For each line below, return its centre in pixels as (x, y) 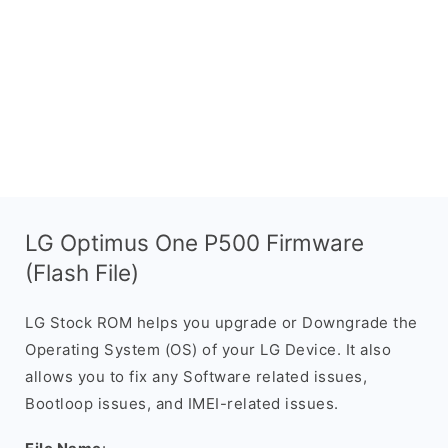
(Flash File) (82, 272)
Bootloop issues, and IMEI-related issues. (182, 403)
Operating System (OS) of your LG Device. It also (208, 349)
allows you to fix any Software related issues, (196, 376)
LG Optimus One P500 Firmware (194, 242)
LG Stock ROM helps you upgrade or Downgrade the (221, 322)
